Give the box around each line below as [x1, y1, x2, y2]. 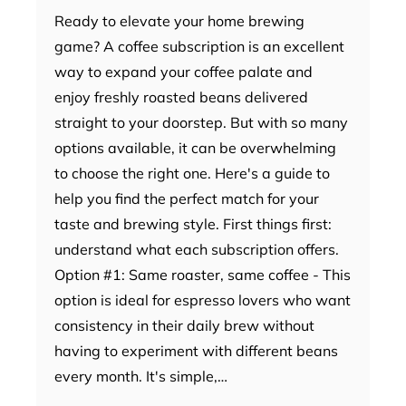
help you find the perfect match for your [54, 188, 319, 208]
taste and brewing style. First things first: [54, 214, 332, 233]
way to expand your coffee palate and [54, 62, 313, 81]
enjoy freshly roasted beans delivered [54, 87, 308, 106]
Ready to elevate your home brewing [54, 11, 304, 30]
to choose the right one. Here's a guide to [54, 163, 330, 182]
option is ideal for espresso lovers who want [54, 290, 351, 309]
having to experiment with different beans [54, 341, 338, 360]
